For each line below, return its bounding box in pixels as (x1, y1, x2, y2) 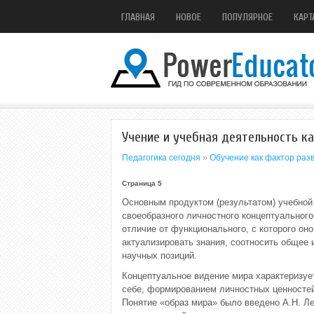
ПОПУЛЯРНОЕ (222, 11, 273, 23)
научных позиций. (122, 250, 197, 261)
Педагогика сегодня (122, 153, 200, 163)
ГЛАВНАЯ (121, 11, 155, 23)
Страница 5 (122, 179, 162, 187)
